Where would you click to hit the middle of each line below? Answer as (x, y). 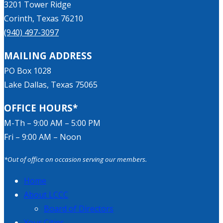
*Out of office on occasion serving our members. (75, 159)
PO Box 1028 (28, 71)
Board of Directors (79, 209)
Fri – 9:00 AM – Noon (43, 137)
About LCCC (46, 195)
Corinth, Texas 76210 (44, 18)
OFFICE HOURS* (41, 108)
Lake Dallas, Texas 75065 (51, 85)
